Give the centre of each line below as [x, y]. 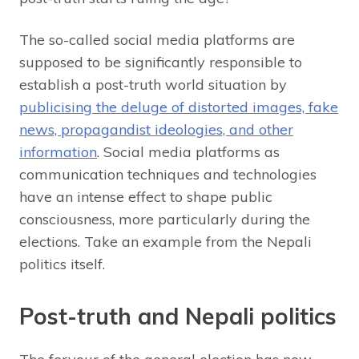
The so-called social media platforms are [157, 40]
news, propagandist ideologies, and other [156, 130]
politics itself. [62, 264]
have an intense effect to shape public [146, 197]
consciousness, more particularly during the [165, 220]
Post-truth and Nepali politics [178, 317]
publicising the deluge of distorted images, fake [179, 107]
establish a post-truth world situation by [153, 85]
